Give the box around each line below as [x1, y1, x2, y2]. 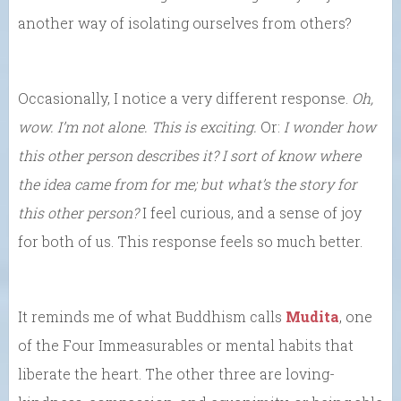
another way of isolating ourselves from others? [18, 13, 352, 32]
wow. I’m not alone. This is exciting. [18, 116, 260, 136]
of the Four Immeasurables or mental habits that [18, 335, 354, 354]
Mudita [286, 306, 339, 326]
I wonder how [280, 116, 376, 136]
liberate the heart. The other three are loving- [18, 363, 335, 383]
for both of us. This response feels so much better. [18, 231, 363, 251]
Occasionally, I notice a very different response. [18, 88, 352, 107]
